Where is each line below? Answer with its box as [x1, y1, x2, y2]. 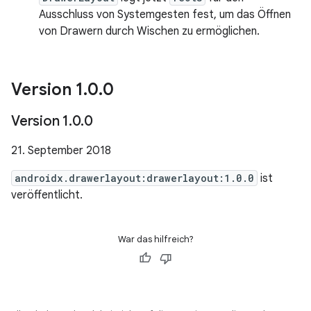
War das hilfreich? [117, 233, 194, 245]
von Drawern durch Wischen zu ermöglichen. [39, 24, 260, 38]
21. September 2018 [11, 144, 111, 158]
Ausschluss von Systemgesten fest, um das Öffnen [39, 8, 291, 22]
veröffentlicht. [11, 188, 83, 202]
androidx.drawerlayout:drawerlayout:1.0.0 [15, 171, 254, 185]
